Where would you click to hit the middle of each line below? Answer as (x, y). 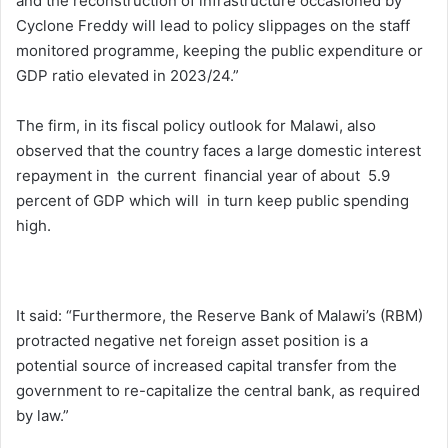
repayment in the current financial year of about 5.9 (203, 175)
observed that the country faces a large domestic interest (218, 150)
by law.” (42, 415)
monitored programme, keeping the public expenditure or (219, 50)
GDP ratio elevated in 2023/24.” (127, 75)
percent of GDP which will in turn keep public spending (212, 200)
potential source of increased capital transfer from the (206, 365)
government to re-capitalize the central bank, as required (218, 390)
